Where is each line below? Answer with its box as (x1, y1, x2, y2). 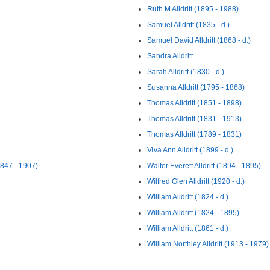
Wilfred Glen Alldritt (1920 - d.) (147, 177, 245, 186)
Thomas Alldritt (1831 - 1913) (147, 115, 242, 123)
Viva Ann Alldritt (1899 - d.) (147, 146, 233, 154)
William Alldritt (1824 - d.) (147, 193, 228, 201)
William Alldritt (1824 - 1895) (147, 209, 239, 217)
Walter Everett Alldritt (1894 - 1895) (147, 162, 261, 170)
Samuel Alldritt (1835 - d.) (147, 20, 230, 29)
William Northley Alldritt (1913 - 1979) (147, 240, 269, 248)
